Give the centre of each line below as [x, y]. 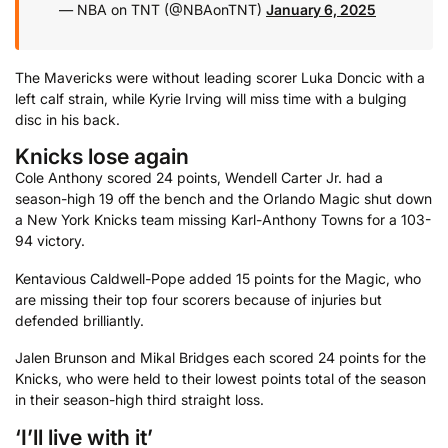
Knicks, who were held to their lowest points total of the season [220, 379]
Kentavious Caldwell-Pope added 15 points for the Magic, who [218, 278]
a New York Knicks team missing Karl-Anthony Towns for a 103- [223, 220]
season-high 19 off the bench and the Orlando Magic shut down [223, 199]
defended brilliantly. [79, 320]
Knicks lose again [102, 156]
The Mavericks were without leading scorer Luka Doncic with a [220, 77]
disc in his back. [67, 119]
